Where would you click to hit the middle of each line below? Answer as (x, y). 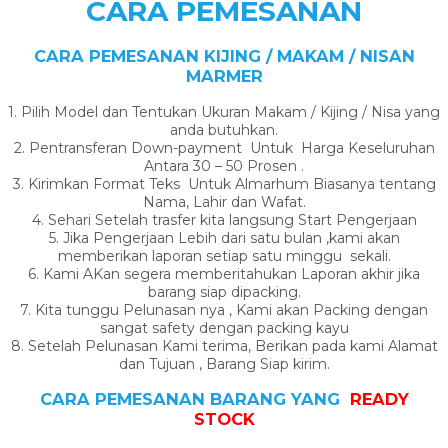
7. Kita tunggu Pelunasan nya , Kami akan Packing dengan (224, 309)
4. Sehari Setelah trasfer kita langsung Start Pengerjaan (224, 219)
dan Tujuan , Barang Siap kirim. (224, 363)
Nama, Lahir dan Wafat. (224, 201)
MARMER (224, 76)
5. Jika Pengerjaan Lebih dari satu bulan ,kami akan (224, 237)
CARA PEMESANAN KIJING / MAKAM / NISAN (224, 56)
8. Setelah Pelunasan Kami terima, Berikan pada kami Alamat (224, 345)
